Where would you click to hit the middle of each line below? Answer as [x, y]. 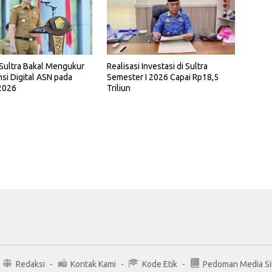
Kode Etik [159, 264]
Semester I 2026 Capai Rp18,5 [162, 77]
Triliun [118, 88]
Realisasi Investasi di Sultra [157, 66]
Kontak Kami [93, 264]
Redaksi [30, 264]
